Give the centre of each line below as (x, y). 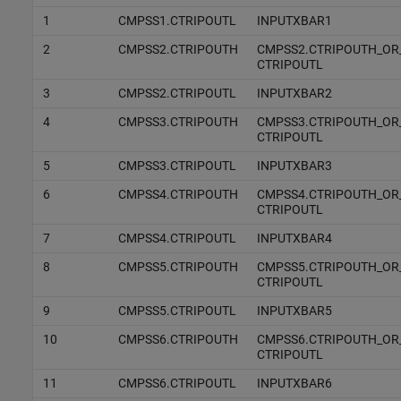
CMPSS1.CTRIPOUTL (177, 20)
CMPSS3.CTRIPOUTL (177, 165)
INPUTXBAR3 (294, 165)
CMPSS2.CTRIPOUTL (177, 93)
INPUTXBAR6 (294, 383)
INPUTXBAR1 (294, 20)
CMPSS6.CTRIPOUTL (177, 383)
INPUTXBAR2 (294, 93)
